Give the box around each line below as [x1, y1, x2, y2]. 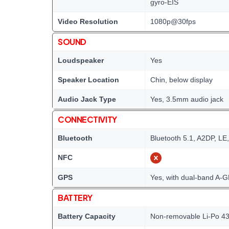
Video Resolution [58, 17, 118, 26]
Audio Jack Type [58, 95, 116, 103]
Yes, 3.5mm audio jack [150, 95, 223, 103]
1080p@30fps [150, 17, 196, 26]
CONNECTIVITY [58, 114, 117, 125]
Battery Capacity [58, 212, 116, 220]
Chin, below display [150, 76, 213, 84]
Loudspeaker [58, 56, 104, 64]
